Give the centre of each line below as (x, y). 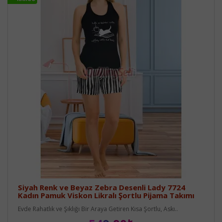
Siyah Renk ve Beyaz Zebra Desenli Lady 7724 (102, 187)
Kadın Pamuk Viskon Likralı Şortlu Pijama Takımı (106, 195)
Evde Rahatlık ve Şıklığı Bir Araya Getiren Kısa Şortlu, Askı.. (98, 209)
